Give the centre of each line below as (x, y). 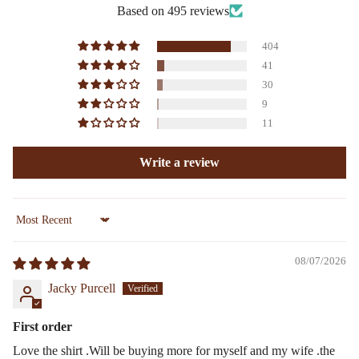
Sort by (30, 227)
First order (42, 326)
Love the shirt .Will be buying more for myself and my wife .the (174, 350)
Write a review (179, 162)
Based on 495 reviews (173, 10)
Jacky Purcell (82, 288)
